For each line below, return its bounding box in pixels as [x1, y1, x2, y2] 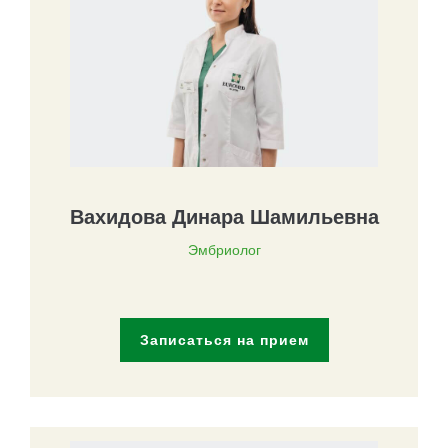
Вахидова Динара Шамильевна [69, 205, 379, 228]
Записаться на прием [139, 331, 309, 348]
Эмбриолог [187, 241, 261, 258]
